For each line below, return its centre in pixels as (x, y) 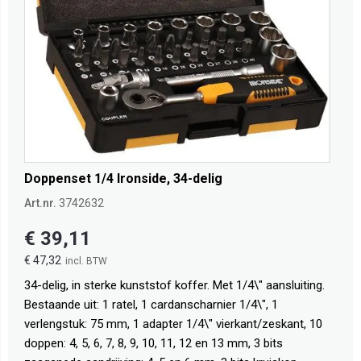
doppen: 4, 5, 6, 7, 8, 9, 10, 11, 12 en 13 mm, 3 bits (154, 344)
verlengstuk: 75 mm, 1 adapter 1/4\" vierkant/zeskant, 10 (173, 324)
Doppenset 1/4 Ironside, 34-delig (123, 179)
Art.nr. (40, 203)
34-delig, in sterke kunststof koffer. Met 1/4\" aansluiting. (174, 286)
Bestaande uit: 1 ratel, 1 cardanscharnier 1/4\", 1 (151, 305)
